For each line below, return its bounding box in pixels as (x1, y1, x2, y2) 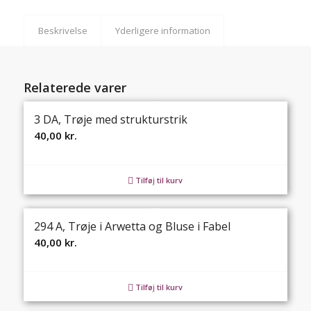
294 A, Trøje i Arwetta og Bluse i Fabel (33, 219, 230, 234)
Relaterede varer (23, 79, 126, 96)
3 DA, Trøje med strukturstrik (33, 112, 187, 127)
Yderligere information (115, 24, 210, 37)
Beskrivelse (37, 24, 87, 37)
